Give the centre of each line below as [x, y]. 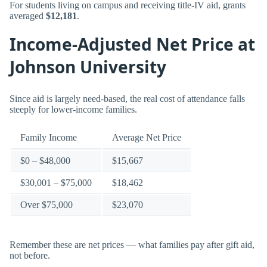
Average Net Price [147, 137]
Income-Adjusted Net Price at [132, 44]
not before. [30, 256]
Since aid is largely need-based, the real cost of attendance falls [127, 98]
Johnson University [88, 67]
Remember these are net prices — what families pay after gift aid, [132, 245]
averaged [28, 15]
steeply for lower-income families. [73, 109]
